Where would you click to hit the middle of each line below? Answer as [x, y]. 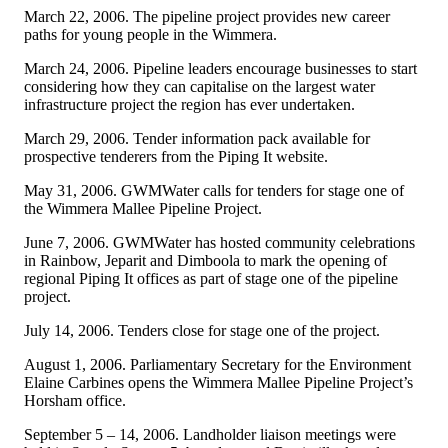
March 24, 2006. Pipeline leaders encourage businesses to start [220, 68]
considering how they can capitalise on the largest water [199, 86]
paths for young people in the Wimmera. [150, 34]
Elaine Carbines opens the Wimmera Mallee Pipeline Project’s [218, 382]
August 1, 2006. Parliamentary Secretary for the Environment [217, 364]
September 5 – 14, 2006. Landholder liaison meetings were [210, 434]
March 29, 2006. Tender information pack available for [197, 138]
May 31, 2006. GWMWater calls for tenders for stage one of [214, 190]
